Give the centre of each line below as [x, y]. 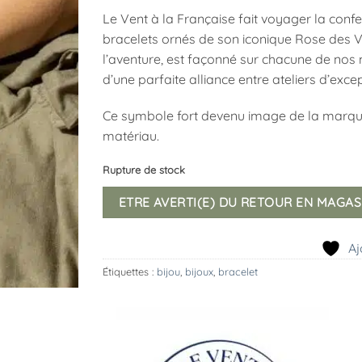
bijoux [199, 272]
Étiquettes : [130, 272]
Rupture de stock [144, 170]
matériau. [131, 136]
